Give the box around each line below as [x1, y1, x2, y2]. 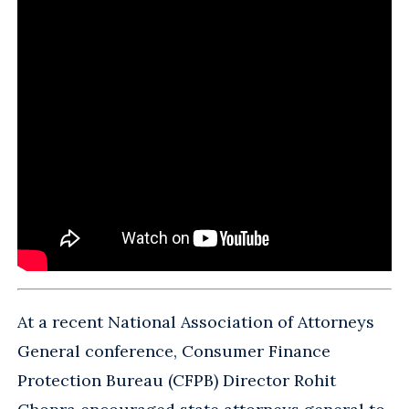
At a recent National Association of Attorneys [17, 311, 374, 333]
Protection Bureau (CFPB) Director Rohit [17, 370, 336, 392]
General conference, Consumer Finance [17, 341, 330, 362]
